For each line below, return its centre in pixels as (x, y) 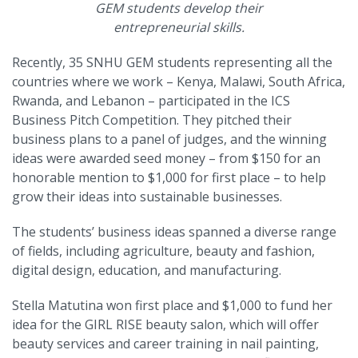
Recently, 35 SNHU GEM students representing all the (172, 62)
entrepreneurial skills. (179, 27)
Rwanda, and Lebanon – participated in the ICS (151, 100)
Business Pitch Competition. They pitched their (152, 119)
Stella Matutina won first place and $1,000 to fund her (172, 305)
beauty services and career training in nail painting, (165, 343)
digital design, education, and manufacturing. (148, 270)
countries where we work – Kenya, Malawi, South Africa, (179, 81)
